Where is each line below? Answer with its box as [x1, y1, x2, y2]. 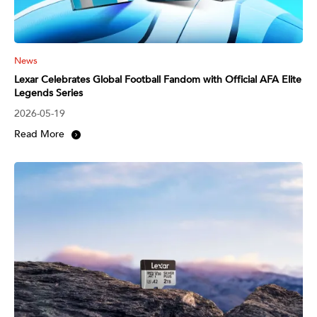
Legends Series [14, 86, 83, 100]
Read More [14, 127, 64, 141]
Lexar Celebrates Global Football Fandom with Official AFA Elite [14, 72, 301, 86]
